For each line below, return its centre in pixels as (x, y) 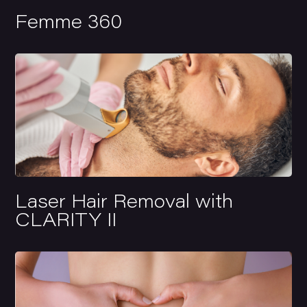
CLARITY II (66, 221)
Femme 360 (69, 23)
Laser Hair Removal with (124, 203)
